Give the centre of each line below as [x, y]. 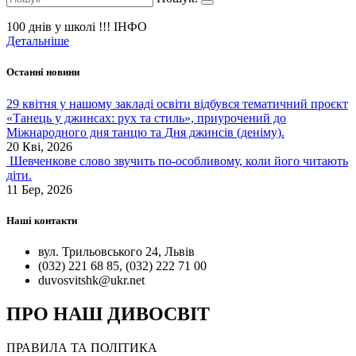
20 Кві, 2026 [39, 146]
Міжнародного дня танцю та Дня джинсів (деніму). [145, 132]
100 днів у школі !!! [60, 27]
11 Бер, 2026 [39, 189]
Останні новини [43, 72]
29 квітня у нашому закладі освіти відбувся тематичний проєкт [177, 103]
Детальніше [38, 41]
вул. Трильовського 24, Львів [116, 252]
